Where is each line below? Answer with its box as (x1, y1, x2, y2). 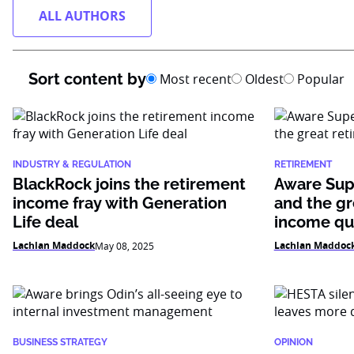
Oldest (242, 70, 284, 88)
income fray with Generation (13, 194, 227, 213)
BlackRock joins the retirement (13, 175, 246, 194)
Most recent (156, 70, 232, 88)
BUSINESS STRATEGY (13, 337, 107, 348)
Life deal (13, 213, 78, 232)
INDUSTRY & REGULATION (13, 159, 131, 170)
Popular (294, 70, 345, 88)
